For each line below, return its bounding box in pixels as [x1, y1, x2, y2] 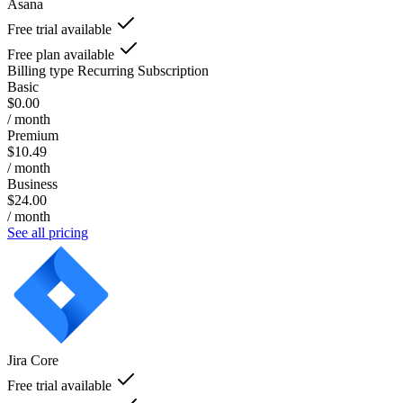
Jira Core [7, 352, 58, 368]
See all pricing [7, 224, 88, 240]
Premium [7, 127, 58, 143]
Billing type [7, 62, 74, 78]
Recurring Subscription [77, 62, 209, 78]
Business [7, 175, 58, 192]
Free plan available [7, 46, 114, 62]
